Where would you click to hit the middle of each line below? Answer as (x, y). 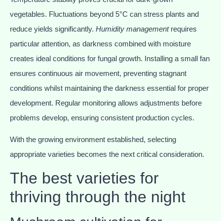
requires (183, 29)
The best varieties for (84, 178)
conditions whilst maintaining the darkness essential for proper (109, 88)
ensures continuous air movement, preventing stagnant (98, 73)
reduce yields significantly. (53, 29)
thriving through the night (98, 197)
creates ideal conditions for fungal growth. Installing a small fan (110, 58)
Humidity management (132, 29)
